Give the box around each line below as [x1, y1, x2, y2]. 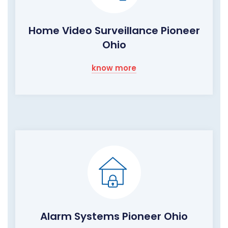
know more [92, 63, 136, 74]
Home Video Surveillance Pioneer [28, 23, 200, 38]
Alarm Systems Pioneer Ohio [40, 209, 188, 224]
